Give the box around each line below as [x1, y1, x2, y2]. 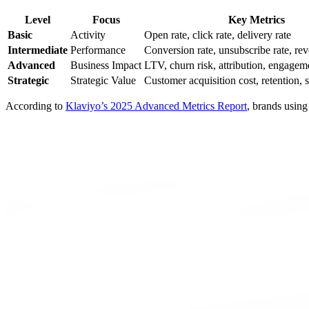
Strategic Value [70, 74, 136, 87]
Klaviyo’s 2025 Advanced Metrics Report [66, 100, 247, 112]
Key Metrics [228, 14, 285, 26]
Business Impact [70, 59, 141, 72]
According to [6, 100, 66, 112]
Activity [70, 29, 106, 41]
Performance [70, 44, 126, 57]
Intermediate [8, 44, 68, 57]
